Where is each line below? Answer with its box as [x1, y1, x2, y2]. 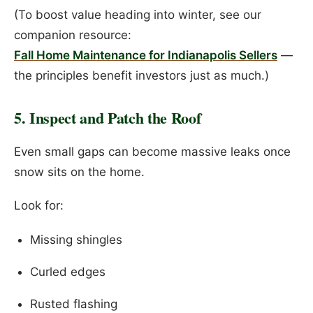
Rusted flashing [29, 296, 117, 311]
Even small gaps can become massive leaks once [14, 144, 291, 159]
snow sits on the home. [14, 164, 145, 179]
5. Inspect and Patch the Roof [14, 105, 201, 129]
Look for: [14, 198, 64, 213]
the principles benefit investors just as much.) [14, 68, 269, 82]
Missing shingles [29, 232, 122, 247]
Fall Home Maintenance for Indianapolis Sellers [14, 48, 277, 62]
